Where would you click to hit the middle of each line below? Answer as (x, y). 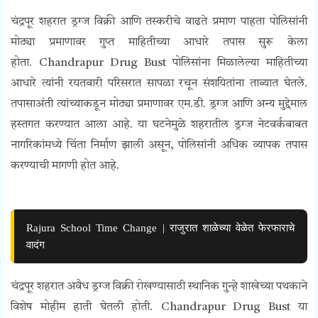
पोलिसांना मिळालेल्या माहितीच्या (240, 64)
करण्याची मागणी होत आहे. (65, 166)
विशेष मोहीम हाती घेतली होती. (86, 308)
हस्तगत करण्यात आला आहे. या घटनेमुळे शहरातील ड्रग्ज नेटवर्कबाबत (159, 125)
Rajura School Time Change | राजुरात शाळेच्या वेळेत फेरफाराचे (160, 228)
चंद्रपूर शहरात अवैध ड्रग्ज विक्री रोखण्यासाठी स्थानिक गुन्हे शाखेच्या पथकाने (159, 287)
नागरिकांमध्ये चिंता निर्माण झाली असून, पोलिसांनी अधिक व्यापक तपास (159, 146)
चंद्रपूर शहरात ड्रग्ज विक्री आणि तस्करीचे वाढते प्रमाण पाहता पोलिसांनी (159, 22)
